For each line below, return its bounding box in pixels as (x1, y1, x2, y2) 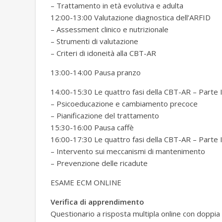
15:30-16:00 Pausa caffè (51, 122, 134, 133)
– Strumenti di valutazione (51, 36, 138, 47)
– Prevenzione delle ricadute (51, 158, 148, 168)
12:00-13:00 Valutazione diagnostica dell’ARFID (51, 12, 211, 23)
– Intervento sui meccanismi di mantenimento (51, 146, 205, 157)
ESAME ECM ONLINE (51, 177, 121, 188)
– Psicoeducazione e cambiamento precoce (51, 99, 198, 109)
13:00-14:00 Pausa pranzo (51, 67, 141, 78)
